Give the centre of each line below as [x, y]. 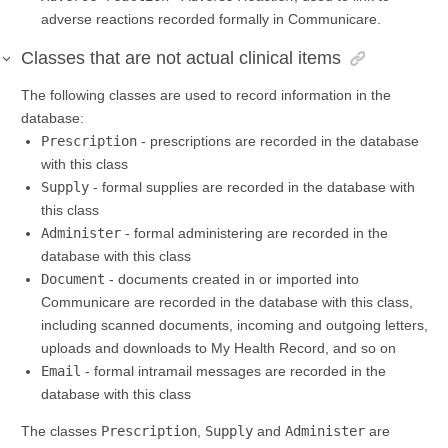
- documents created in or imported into [232, 279]
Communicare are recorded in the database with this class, [227, 302]
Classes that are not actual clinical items [181, 58]
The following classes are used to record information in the [206, 95]
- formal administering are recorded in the [254, 233]
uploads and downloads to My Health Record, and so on [218, 348]
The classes [61, 431]
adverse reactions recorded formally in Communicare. [211, 19]
